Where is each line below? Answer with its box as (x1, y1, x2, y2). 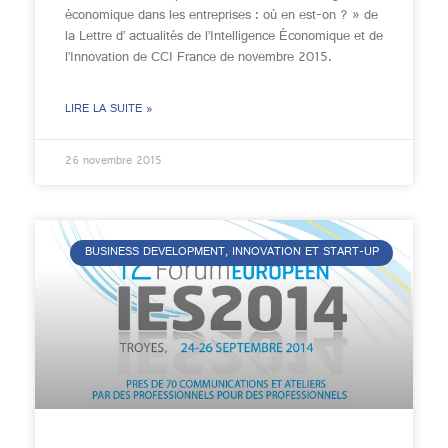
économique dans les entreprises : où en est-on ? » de (65, 2, 378, 30)
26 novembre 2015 (65, 150, 162, 174)
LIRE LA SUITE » (65, 98, 153, 122)
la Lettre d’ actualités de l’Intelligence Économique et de (65, 23, 383, 51)
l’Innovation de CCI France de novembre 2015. (65, 44, 332, 72)
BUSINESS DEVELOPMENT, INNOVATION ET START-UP (84, 241, 379, 266)
